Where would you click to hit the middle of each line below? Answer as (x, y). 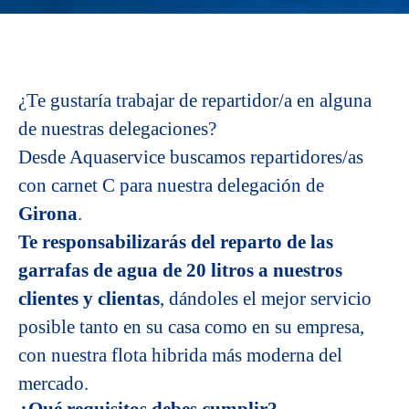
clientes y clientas (89, 299)
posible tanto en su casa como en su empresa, (191, 327)
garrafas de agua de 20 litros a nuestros (180, 270)
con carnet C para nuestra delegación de (171, 185)
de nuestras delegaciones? (117, 129)
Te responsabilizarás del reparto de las (176, 242)
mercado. (53, 383)
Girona (48, 214)
